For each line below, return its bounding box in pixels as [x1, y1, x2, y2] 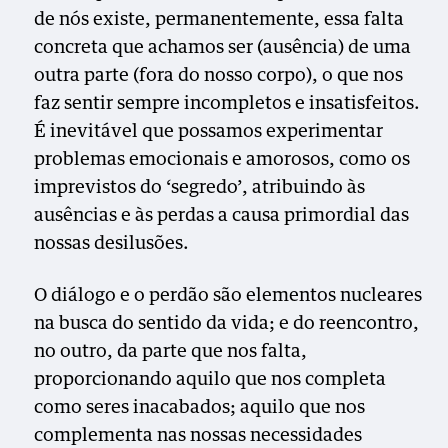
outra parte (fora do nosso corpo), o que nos [34, 66, 404, 85]
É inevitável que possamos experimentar [34, 122, 384, 141]
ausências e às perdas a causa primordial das [34, 206, 410, 225]
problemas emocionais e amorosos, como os [34, 150, 411, 169]
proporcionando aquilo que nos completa [34, 370, 387, 389]
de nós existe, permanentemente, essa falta [34, 10, 405, 29]
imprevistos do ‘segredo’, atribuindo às [34, 178, 366, 197]
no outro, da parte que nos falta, [34, 342, 308, 361]
